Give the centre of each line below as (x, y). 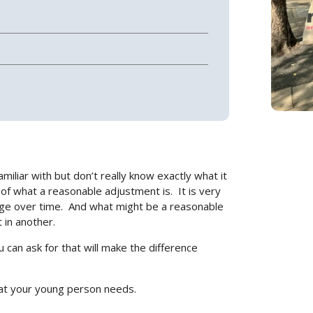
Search (163, 182)
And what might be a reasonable (146, 206)
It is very (199, 190)
